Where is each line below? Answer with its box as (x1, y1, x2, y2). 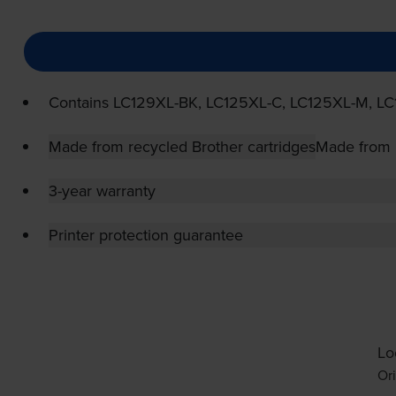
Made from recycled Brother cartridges (48, 135, 316, 158)
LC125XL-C (205, 91, 282, 114)
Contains (48, 91, 113, 114)
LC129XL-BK (112, 91, 198, 114)
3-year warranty (48, 179, 156, 202)
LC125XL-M (289, 91, 369, 114)
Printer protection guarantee (48, 224, 243, 247)
